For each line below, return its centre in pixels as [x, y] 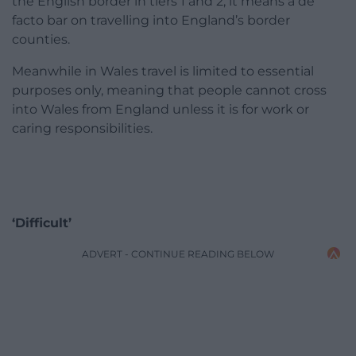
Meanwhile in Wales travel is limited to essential [163, 71]
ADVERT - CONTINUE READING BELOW [178, 253]
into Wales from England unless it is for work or [161, 109]
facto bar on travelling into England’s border [151, 20]
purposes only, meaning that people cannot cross [169, 90]
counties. [41, 39]
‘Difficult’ [42, 222]
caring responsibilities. [82, 128]
